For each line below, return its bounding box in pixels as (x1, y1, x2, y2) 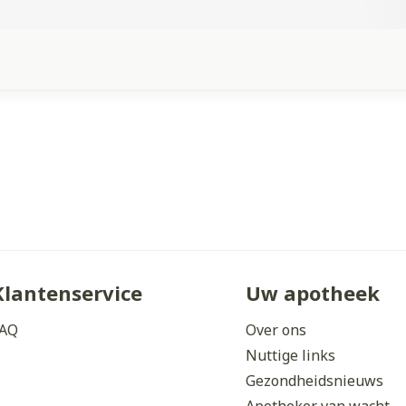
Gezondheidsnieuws (246, 371, 383, 391)
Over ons (246, 320, 306, 340)
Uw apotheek (246, 279, 380, 306)
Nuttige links (246, 345, 335, 365)
